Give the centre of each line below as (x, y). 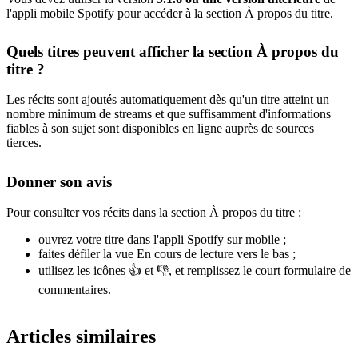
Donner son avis (59, 181)
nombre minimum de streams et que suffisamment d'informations (169, 114)
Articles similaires (81, 337)
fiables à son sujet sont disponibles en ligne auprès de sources (160, 129)
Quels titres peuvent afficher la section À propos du (173, 51)
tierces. (24, 143)
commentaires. (75, 290)
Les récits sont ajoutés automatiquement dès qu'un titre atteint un (168, 100)
